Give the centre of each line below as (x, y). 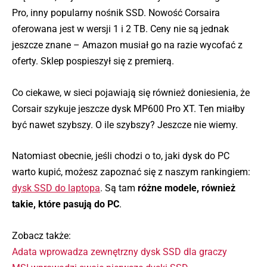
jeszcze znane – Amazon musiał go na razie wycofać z (127, 45)
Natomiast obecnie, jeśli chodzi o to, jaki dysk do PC (121, 156)
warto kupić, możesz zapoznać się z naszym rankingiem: (131, 172)
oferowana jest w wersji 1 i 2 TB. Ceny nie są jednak (120, 29)
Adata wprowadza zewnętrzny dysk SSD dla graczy (119, 252)
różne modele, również (187, 188)
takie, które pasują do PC (66, 204)
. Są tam (119, 188)
